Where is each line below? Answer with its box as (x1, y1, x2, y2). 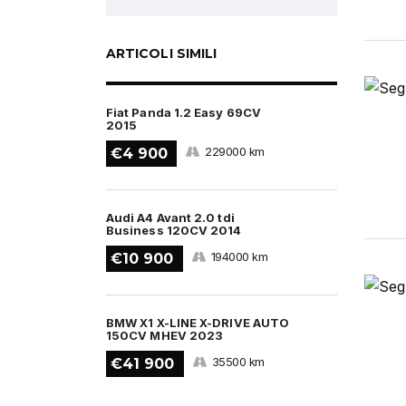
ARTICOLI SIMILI (106, 45, 217, 62)
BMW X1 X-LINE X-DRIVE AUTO (106, 315, 290, 330)
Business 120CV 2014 (106, 223, 242, 237)
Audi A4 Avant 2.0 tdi (106, 210, 235, 225)
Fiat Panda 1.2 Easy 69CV (106, 105, 261, 120)
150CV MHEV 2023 (106, 328, 224, 343)
